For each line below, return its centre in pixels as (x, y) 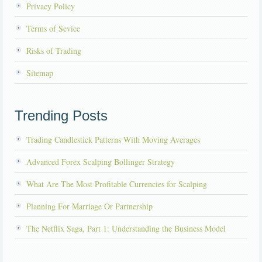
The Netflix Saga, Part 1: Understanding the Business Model (126, 229)
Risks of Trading (54, 51)
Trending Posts (61, 116)
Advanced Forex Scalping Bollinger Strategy (101, 162)
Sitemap (40, 73)
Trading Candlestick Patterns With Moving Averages (113, 140)
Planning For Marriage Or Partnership (89, 206)
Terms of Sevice (53, 29)
